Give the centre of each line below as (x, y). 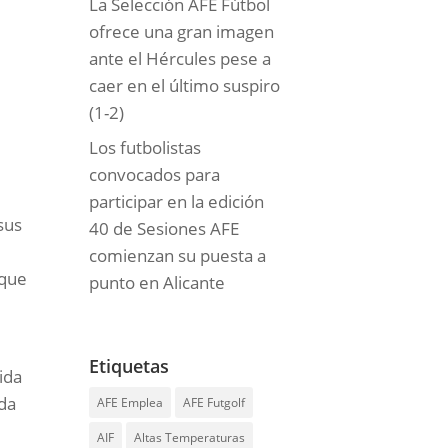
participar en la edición (177, 202)
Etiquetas (129, 366)
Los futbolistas (145, 148)
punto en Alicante (157, 283)
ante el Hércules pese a (180, 58)
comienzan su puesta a (178, 256)
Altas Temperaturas (190, 437)
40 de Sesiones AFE (164, 229)
